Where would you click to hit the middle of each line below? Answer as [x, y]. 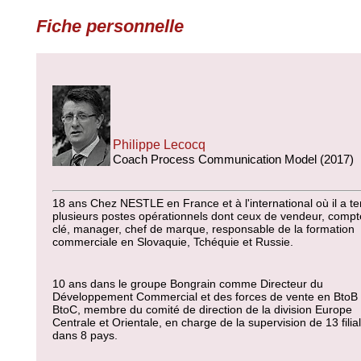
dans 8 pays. [85, 335]
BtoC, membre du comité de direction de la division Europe [202, 309]
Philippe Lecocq [159, 145]
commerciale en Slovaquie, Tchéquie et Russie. [173, 242]
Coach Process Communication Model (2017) [233, 159]
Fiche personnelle [110, 26]
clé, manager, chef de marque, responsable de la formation [203, 229]
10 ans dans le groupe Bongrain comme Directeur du [188, 284]
